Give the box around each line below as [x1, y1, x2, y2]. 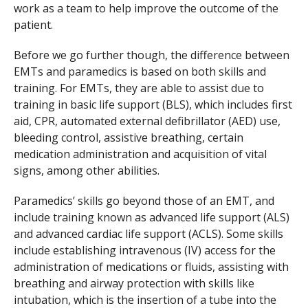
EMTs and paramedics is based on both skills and [13, 63, 266, 79]
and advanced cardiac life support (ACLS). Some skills [13, 225, 283, 241]
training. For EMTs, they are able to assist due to [13, 80, 264, 96]
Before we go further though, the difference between [13, 47, 289, 63]
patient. [13, 16, 53, 32]
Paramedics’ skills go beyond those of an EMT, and [13, 192, 274, 208]
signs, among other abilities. [13, 162, 159, 178]
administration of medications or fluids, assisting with [13, 258, 289, 274]
